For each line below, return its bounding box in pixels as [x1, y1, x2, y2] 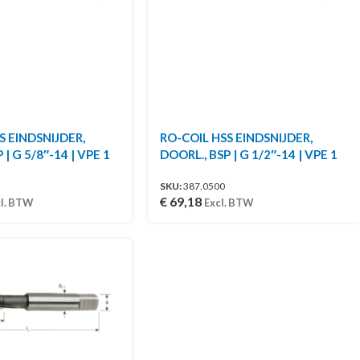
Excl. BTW [204, 195, 254, 209]
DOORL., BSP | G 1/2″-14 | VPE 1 [160, 146, 338, 162]
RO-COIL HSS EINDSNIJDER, [160, 129, 313, 145]
